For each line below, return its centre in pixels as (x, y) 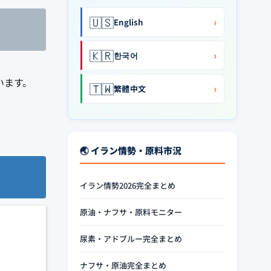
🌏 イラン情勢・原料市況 (131, 150)
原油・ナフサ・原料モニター (131, 212)
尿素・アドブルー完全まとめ (131, 239)
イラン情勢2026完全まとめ (128, 185)
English (128, 22)
